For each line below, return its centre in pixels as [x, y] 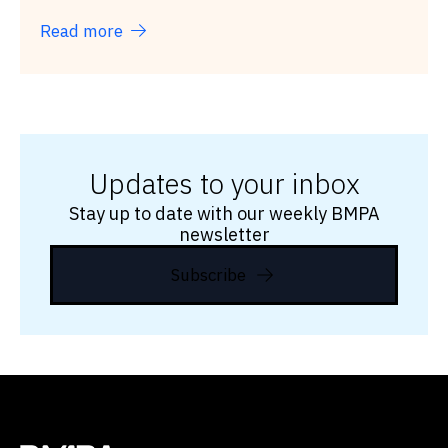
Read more [81, 31]
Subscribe [208, 274]
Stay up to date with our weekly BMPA [224, 214]
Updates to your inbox [224, 184]
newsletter [224, 235]
